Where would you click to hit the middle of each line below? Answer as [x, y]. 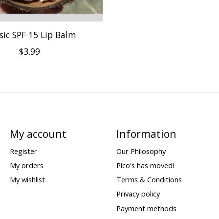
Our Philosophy [141, 151]
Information [146, 133]
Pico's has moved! [145, 165]
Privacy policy [138, 194]
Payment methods [146, 208]
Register [23, 151]
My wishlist [27, 180]
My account [38, 133]
